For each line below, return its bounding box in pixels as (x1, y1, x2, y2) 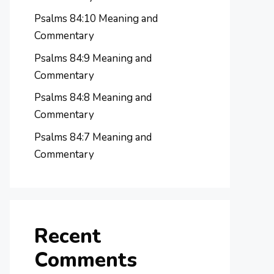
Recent (34, 222, 101, 250)
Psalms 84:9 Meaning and (34, 51, 152, 65)
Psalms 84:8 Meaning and (34, 91, 152, 105)
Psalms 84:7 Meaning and (34, 130, 152, 144)
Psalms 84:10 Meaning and (34, 12, 158, 26)
